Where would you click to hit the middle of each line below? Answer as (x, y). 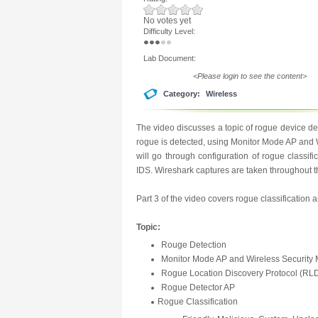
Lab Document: (171, 58)
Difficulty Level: (170, 31)
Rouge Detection (194, 245)
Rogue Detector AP (198, 287)
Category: (183, 94)
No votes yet (167, 21)
